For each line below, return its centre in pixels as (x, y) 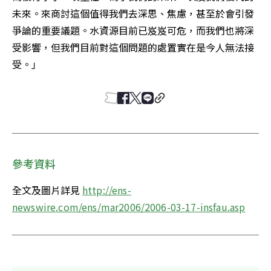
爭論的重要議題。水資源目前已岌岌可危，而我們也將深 (133, 31)
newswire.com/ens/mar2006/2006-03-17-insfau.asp (129, 207)
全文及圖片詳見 (47, 190)
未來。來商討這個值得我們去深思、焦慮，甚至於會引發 (133, 14)
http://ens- (107, 190)
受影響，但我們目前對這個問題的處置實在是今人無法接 (133, 47)
